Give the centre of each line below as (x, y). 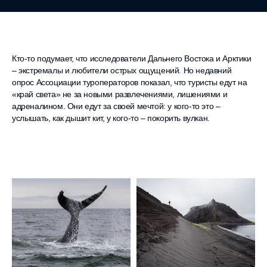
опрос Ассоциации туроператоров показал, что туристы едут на (130, 82)
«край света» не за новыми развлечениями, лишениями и (120, 94)
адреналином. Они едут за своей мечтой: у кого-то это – (116, 106)
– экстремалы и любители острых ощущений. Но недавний (122, 70)
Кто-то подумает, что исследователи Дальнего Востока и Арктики (132, 58)
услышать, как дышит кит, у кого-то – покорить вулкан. (111, 118)
